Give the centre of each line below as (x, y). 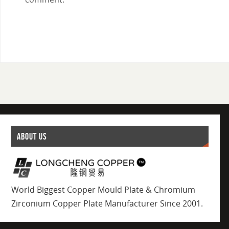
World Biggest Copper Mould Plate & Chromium (103, 190)
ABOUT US (32, 136)
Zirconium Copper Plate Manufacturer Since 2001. (107, 204)
